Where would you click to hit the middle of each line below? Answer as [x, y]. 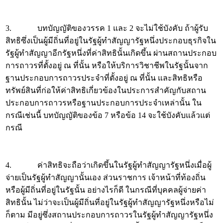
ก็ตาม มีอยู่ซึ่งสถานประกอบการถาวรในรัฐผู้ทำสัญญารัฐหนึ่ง [109, 215]
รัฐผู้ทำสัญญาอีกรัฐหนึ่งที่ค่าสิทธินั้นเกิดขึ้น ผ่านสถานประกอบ [111, 53]
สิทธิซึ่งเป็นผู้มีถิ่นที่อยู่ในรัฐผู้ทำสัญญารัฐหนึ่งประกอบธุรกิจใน [111, 41]
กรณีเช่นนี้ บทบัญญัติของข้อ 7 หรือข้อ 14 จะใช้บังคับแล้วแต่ [108, 115]
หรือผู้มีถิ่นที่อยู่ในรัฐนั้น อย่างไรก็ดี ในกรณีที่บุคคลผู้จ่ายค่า [106, 190]
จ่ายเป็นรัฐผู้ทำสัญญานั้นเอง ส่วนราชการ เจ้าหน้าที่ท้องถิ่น [106, 177]
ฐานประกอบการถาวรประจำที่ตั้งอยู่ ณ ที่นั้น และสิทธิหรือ [104, 78]
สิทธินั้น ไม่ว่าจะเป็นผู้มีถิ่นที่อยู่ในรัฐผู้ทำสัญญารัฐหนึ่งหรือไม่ [110, 202]
